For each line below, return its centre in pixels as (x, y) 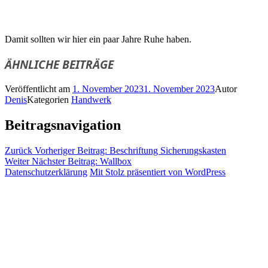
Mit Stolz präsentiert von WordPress (158, 172)
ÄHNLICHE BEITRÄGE (59, 65)
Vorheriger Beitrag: (71, 151)
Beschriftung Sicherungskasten (168, 151)
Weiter (17, 162)
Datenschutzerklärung (46, 172)
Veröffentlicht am (39, 89)
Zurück (19, 151)
